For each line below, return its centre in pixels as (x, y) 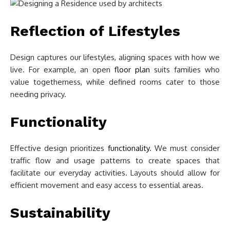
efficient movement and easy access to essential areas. (107, 185)
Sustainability (60, 213)
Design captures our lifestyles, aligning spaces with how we (115, 57)
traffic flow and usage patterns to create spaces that (115, 160)
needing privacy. (38, 94)
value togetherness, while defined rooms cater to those (115, 82)
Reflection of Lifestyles (95, 31)
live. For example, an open (62, 70)
